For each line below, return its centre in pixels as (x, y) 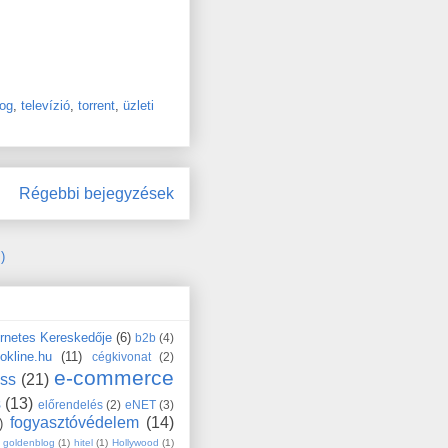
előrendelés (70, 404)
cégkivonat (121, 356)
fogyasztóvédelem (74, 422)
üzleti (138, 105)
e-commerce (114, 377)
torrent (96, 105)
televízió (45, 105)
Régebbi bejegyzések (96, 193)
